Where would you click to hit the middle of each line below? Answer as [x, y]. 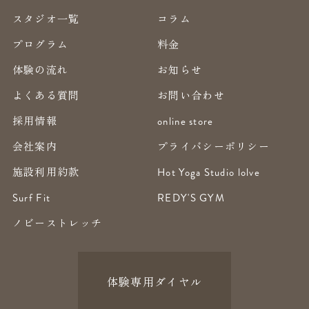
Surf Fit [31, 198]
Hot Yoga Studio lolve [209, 173]
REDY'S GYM [191, 198]
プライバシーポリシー [213, 146]
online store [186, 122]
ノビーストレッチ [57, 223]
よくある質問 [46, 95]
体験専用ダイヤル [154, 282]
